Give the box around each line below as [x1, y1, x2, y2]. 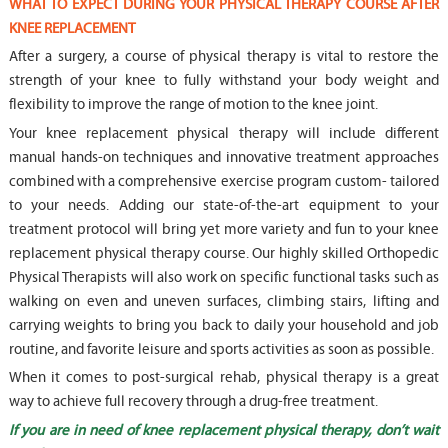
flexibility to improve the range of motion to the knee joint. [8, 96, 378, 114]
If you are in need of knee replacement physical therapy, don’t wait [8, 421, 440, 439]
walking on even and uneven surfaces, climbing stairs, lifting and [8, 292, 440, 310]
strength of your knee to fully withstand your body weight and [8, 72, 440, 90]
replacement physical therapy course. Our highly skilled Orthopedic [8, 244, 440, 262]
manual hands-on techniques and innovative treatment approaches [8, 148, 440, 166]
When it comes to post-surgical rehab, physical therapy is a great [8, 369, 440, 387]
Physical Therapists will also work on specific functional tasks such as [8, 268, 440, 286]
